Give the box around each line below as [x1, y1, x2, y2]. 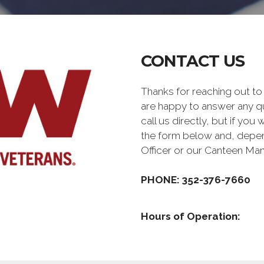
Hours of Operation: [141, 210, 240, 222]
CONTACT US [141, 51, 245, 71]
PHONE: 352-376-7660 [141, 174, 250, 186]
